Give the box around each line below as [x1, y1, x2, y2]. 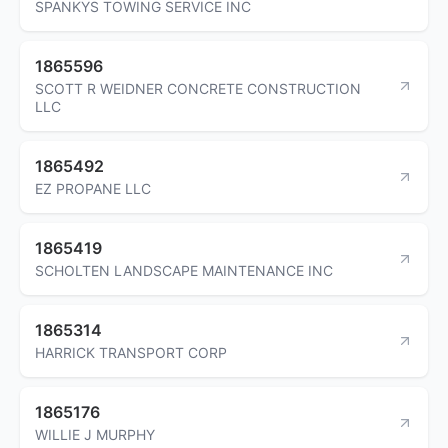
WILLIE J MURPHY [35, 425, 155, 443]
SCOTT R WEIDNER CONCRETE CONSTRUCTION [35, 79, 361, 97]
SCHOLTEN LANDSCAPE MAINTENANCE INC [35, 261, 333, 279]
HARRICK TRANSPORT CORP [35, 343, 227, 361]
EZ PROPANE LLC [35, 179, 151, 197]
